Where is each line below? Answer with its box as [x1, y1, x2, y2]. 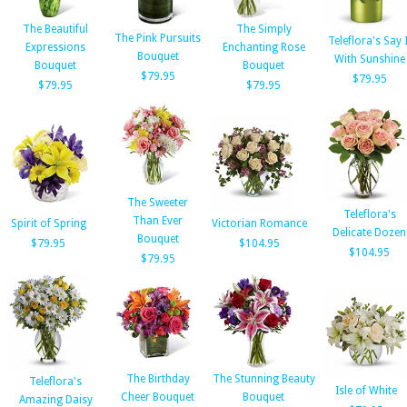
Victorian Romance [212, 217, 307, 230]
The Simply [235, 23, 292, 35]
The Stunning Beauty [212, 372, 315, 385]
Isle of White [335, 384, 397, 397]
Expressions [25, 41, 85, 54]
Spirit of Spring [10, 217, 86, 230]
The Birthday [125, 372, 190, 385]
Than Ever [133, 214, 183, 227]
